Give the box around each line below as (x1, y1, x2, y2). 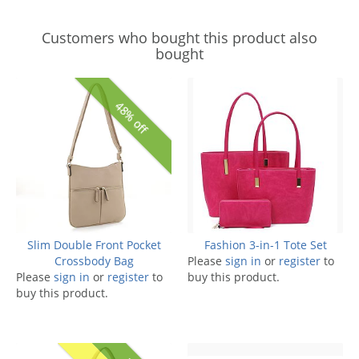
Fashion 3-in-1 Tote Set (204, 236, 327, 252)
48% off (111, 98, 151, 138)
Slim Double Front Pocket (26, 236, 161, 252)
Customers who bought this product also (42, 27, 317, 47)
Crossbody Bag (54, 252, 134, 268)
